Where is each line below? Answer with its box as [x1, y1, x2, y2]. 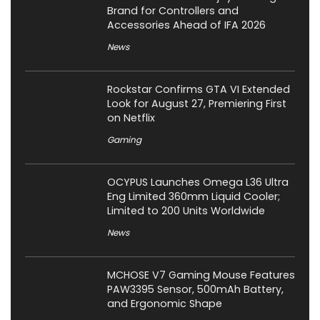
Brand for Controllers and [107, 4, 239, 19]
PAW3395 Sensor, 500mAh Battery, [107, 282, 284, 297]
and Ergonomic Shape [107, 296, 222, 311]
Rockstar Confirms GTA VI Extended [107, 82, 290, 97]
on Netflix [107, 111, 155, 126]
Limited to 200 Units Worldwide [107, 204, 265, 219]
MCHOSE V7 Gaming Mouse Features [107, 268, 295, 283]
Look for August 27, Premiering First [107, 96, 286, 111]
